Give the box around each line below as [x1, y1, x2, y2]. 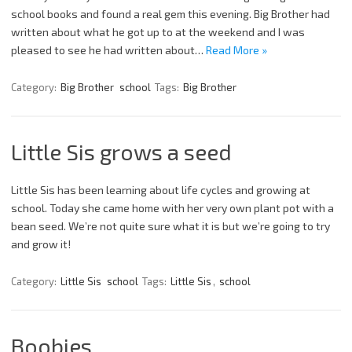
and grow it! [11, 236, 71, 251]
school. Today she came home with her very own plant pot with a [11, 200, 334, 214]
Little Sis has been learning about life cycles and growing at [11, 182, 310, 196]
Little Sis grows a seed [11, 137, 232, 165]
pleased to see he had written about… [11, 42, 206, 57]
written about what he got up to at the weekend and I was [11, 24, 305, 38]
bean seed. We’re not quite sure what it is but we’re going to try [11, 218, 330, 233]
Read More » [206, 42, 267, 57]
